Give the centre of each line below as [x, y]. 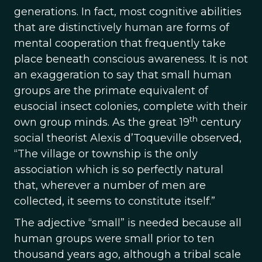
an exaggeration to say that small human [123, 75]
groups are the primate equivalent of [111, 91]
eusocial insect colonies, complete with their [131, 106]
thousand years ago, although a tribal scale [127, 254]
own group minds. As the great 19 [102, 122]
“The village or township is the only [106, 154]
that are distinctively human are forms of [122, 27]
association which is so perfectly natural [119, 170]
